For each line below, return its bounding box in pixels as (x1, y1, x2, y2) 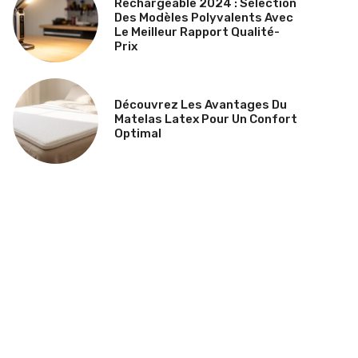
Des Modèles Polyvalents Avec (113, 10, 293, 26)
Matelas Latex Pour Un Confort (113, 112, 297, 127)
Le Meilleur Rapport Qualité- (113, 25, 280, 40)
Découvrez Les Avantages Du (113, 97, 287, 113)
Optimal (113, 126, 161, 141)
